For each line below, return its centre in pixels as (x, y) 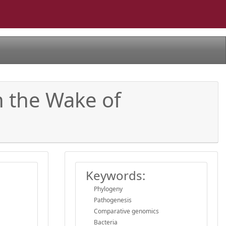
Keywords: (116, 175)
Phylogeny (108, 189)
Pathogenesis (113, 200)
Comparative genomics (126, 211)
